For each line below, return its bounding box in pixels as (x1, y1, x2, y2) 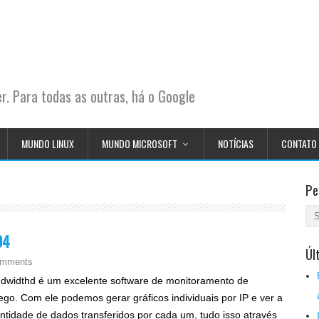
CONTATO (281, 136, 317, 151)
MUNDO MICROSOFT (102, 136, 177, 151)
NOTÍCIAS (218, 136, 253, 151)
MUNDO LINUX (21, 136, 74, 151)
